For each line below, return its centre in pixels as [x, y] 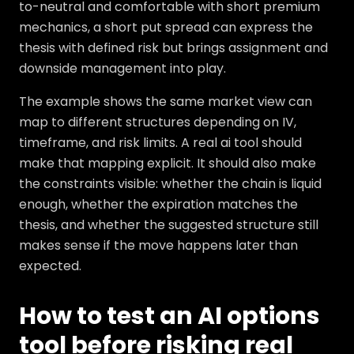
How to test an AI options [169, 316]
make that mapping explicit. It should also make [168, 163]
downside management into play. [122, 68]
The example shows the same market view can [166, 102]
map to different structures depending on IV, [158, 122]
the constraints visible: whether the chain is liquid [170, 184]
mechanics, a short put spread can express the [166, 27]
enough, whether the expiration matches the [158, 204]
